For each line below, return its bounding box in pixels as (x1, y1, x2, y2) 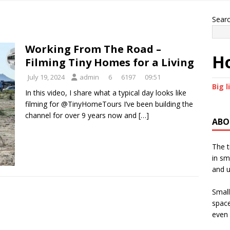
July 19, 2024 (28, 72, 65, 82)
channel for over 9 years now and (25, 110, 139, 120)
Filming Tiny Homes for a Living (25, 55, 194, 69)
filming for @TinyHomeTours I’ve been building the (25, 99, 193, 109)
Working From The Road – (25, 42, 161, 56)
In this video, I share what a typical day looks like (25, 88, 186, 98)
